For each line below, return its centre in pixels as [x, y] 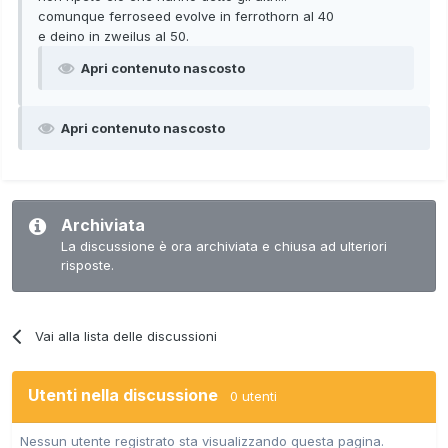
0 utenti [253, 395]
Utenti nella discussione [129, 394]
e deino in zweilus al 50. [113, 35]
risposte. [87, 264]
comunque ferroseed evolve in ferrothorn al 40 [186, 15]
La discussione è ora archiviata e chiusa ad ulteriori [224, 245]
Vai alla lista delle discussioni [126, 335]
